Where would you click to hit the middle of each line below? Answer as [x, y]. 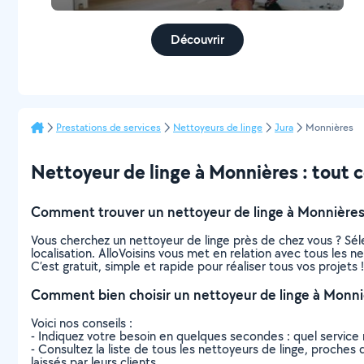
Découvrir [198, 39]
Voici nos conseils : [82, 323]
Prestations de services [108, 127]
